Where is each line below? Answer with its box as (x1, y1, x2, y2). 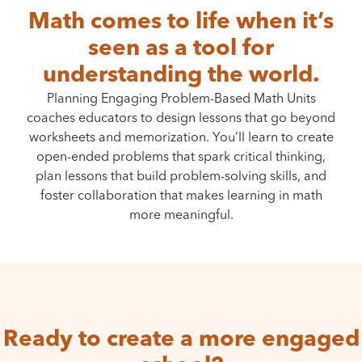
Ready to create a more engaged (2, 328, 360, 351)
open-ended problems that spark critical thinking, (36, 150, 326, 164)
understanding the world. (43, 64, 319, 87)
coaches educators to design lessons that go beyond (27, 112, 335, 125)
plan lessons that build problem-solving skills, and (36, 170, 326, 183)
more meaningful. (128, 208, 234, 222)
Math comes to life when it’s (28, 11, 334, 34)
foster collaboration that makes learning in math (40, 189, 322, 203)
